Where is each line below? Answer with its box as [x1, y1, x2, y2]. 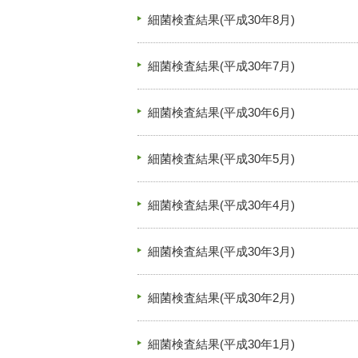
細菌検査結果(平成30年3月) [148, 245, 295, 258]
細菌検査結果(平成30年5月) [148, 152, 295, 165]
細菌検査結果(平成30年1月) [148, 337, 295, 351]
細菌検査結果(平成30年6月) [148, 105, 295, 119]
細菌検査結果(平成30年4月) [148, 198, 295, 212]
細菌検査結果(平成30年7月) [148, 59, 295, 73]
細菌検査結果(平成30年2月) [148, 291, 295, 304]
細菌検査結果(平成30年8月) [148, 13, 295, 26]
